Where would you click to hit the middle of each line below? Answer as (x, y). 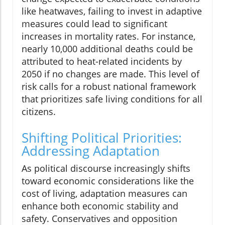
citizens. (39, 112)
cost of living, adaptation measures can (104, 194)
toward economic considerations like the (108, 181)
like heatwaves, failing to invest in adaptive (112, 11)
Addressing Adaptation (91, 151)
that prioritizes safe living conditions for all (112, 99)
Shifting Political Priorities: (102, 138)
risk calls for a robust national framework (109, 87)
